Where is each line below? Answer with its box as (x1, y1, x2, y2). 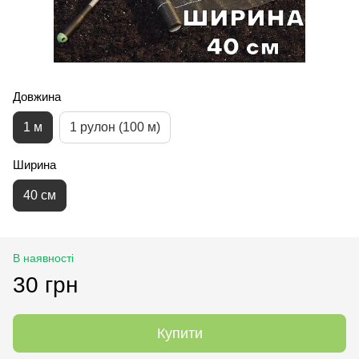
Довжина (13, 89, 61, 103)
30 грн (13, 272, 78, 297)
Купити (156, 325, 203, 341)
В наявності (13, 251, 74, 264)
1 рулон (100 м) (70, 119, 160, 134)
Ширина (13, 157, 56, 171)
